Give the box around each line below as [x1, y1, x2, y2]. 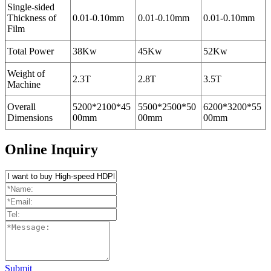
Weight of [7, 68, 45, 79]
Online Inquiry [5, 142, 98, 158]
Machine [7, 79, 41, 90]
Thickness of [7, 13, 56, 24]
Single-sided [7, 2, 54, 13]
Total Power [7, 46, 54, 57]
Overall [7, 102, 36, 113]
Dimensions [7, 113, 53, 123]
